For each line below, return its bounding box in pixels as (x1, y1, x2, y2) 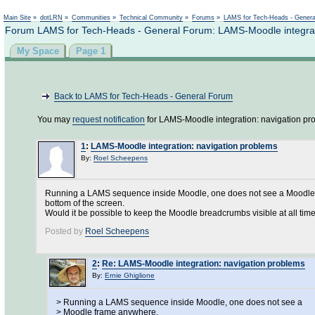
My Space (17, 46, 59, 56)
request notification (72, 115, 145, 124)
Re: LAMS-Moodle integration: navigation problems (102, 259, 305, 269)
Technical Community (120, 14, 183, 21)
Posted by (45, 226, 85, 236)
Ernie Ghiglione (105, 271, 155, 279)
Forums (192, 14, 214, 21)
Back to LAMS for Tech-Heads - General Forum (54, 91, 233, 101)
